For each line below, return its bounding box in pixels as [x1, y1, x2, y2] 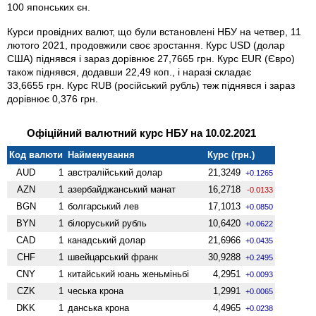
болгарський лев [68, 200, 140, 212]
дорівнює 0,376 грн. [7, 92, 98, 104]
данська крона [68, 302, 130, 313]
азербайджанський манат [68, 183, 176, 195]
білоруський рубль [68, 217, 147, 229]
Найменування [68, 149, 135, 160]
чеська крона [68, 285, 124, 296]
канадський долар [68, 234, 146, 245]
